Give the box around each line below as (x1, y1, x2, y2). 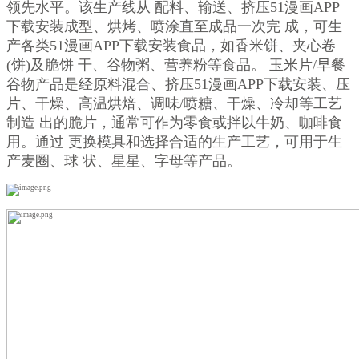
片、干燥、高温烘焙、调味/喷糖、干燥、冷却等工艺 (6, 95, 342, 112)
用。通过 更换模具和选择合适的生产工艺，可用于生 (6, 134, 342, 151)
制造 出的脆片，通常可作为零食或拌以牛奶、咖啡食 (6, 115, 342, 131)
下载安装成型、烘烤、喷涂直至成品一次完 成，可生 (6, 18, 342, 35)
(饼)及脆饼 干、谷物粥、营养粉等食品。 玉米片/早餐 (6, 57, 345, 74)
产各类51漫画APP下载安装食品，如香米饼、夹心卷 (6, 38, 336, 54)
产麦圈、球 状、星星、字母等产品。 (6, 153, 241, 170)
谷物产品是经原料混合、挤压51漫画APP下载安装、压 (6, 76, 350, 93)
